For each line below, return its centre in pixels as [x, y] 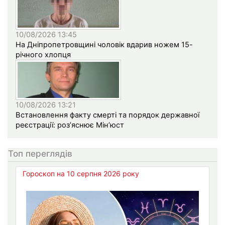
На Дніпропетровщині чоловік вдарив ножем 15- [104, 45]
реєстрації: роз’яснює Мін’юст [70, 125]
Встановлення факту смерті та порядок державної [107, 115]
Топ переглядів [40, 154]
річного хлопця [43, 55]
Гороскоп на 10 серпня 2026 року [81, 173]
